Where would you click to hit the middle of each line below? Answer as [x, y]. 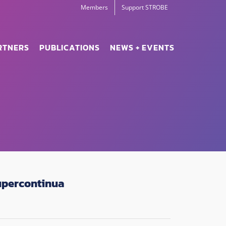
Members [94, 7]
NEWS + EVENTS [142, 47]
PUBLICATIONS [70, 47]
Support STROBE [145, 7]
